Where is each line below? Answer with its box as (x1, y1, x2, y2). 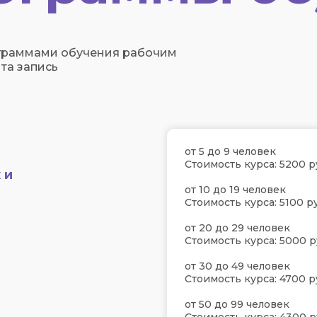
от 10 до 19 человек (185, 183, 286, 196)
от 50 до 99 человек (185, 298, 289, 311)
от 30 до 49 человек (185, 260, 290, 272)
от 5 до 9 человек (185, 145, 276, 158)
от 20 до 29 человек (185, 221, 290, 234)
